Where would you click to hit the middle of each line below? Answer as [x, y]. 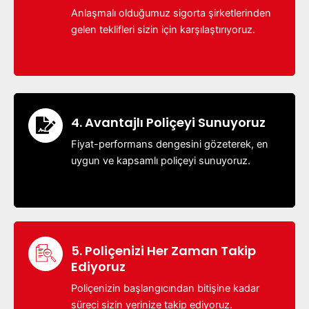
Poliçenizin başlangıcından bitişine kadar [165, 288]
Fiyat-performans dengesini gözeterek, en [170, 144]
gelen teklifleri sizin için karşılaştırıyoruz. [163, 29]
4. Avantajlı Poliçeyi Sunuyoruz [168, 123]
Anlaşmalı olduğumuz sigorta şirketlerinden [171, 13]
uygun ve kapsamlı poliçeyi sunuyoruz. [161, 161]
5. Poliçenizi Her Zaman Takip [163, 250]
